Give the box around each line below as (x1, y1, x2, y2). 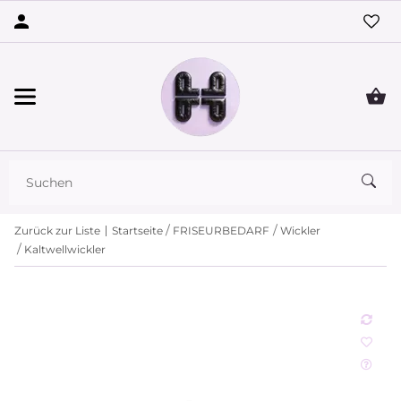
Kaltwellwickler (24, 242, 107, 256)
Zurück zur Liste (14, 223, 100, 237)
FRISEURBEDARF (173, 223, 270, 237)
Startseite (112, 223, 163, 237)
